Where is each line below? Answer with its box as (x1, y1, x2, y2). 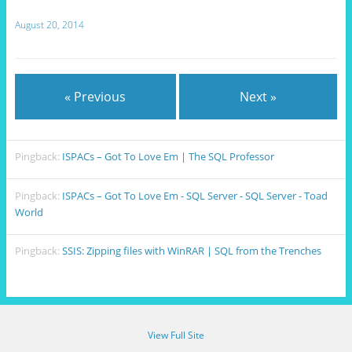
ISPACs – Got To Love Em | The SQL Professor (62, 149, 275, 164)
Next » (240, 88, 277, 106)
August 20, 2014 (14, 18, 84, 32)
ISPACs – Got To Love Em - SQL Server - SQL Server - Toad (62, 188, 328, 203)
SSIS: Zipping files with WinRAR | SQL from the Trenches (62, 244, 322, 258)
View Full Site (148, 328, 204, 343)
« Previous (64, 88, 126, 106)
